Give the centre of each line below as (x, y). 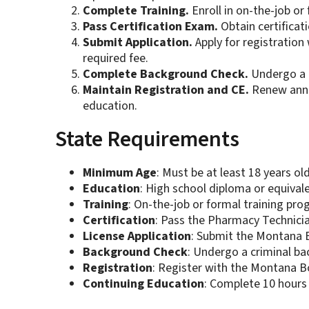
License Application (137, 237)
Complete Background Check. (165, 74)
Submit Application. (137, 43)
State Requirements (147, 140)
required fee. (115, 59)
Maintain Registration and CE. (166, 90)
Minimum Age (119, 173)
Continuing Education (143, 284)
